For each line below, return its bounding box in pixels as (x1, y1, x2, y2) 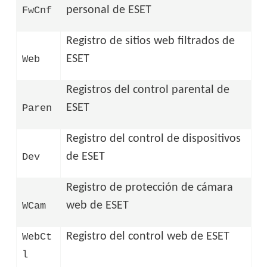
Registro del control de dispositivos (66, 132, 241, 145)
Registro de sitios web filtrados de (66, 35, 235, 47)
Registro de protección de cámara (66, 181, 234, 194)
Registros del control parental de (66, 83, 230, 96)
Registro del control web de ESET (66, 230, 230, 243)
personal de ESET (66, 4, 152, 16)
